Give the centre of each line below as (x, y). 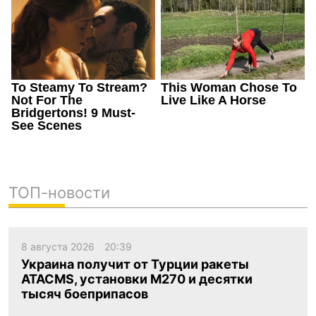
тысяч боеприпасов (85, 294)
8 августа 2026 (59, 246)
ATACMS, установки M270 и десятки (137, 279)
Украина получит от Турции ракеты (135, 265)
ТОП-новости (59, 192)
